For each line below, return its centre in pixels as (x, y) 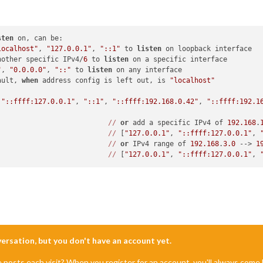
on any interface (147, 70)
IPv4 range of (160, 144)
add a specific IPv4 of (178, 123)
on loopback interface (207, 49)
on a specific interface (178, 60)
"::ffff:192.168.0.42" (156, 102)
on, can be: (38, 38)
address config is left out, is (104, 81)
